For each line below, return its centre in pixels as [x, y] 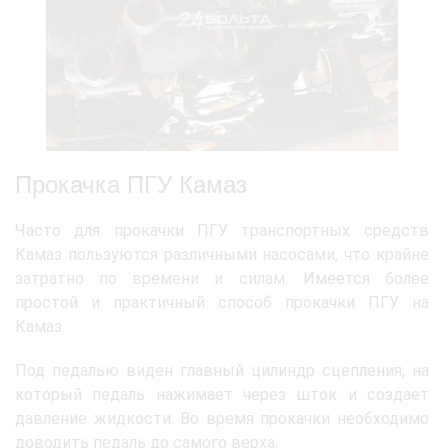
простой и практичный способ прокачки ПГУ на [222, 302]
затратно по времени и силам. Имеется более [222, 278]
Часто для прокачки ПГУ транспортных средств [222, 230]
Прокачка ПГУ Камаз [131, 184]
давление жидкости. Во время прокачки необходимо [222, 418]
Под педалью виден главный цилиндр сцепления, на [222, 370]
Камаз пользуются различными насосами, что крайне [222, 254]
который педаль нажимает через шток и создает [222, 394]
